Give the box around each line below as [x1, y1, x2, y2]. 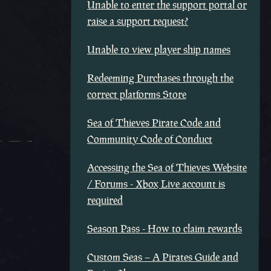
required [87, 194, 123, 207]
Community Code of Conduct [87, 132, 212, 146]
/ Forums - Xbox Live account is [87, 177, 225, 191]
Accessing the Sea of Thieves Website [87, 161, 247, 174]
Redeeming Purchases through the [87, 71, 233, 85]
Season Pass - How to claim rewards [87, 222, 242, 235]
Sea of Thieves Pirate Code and [87, 116, 221, 129]
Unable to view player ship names [87, 43, 230, 56]
